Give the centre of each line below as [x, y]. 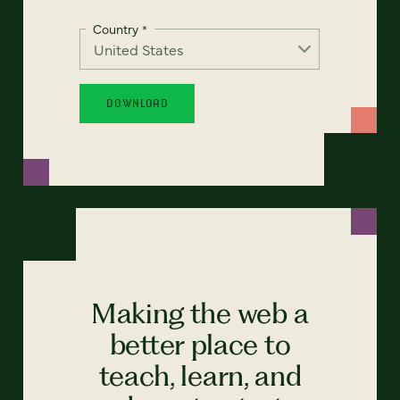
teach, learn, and [200, 376]
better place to [200, 345]
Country [116, 28]
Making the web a [200, 313]
